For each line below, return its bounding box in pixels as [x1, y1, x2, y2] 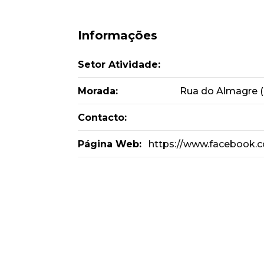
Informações [78, 28, 157, 42]
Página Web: [78, 138, 141, 150]
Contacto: [78, 112, 127, 123]
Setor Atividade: [78, 59, 160, 70]
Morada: [78, 85, 118, 97]
